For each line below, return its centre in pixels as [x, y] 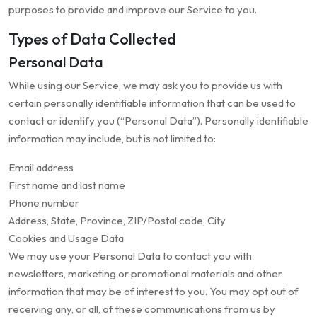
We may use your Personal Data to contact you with [130, 256]
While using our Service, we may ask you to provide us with [145, 86]
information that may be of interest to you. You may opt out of [154, 292]
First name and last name [67, 185]
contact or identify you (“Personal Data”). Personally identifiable [158, 121]
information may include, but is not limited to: [112, 139]
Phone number [44, 203]
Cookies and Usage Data [66, 238]
